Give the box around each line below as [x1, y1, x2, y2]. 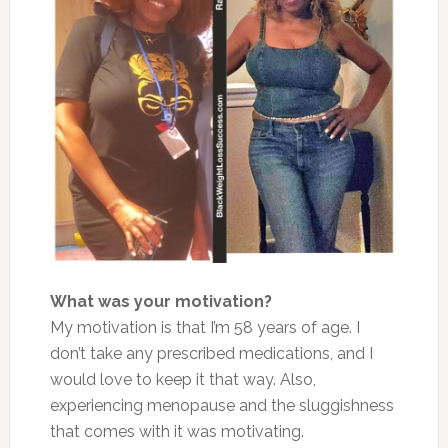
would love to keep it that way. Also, [49, 370, 316, 390]
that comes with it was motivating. [49, 422, 304, 442]
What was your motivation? [49, 292, 272, 312]
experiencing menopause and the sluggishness [49, 396, 394, 416]
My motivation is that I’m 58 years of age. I [49, 318, 360, 338]
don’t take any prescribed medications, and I [49, 344, 373, 364]
